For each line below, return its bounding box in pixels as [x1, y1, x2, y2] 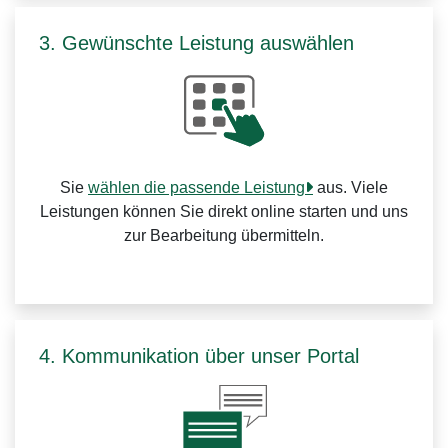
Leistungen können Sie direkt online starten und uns [40, 203, 408, 220]
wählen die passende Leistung [88, 179, 305, 196]
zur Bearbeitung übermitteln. [124, 227, 324, 244]
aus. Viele [313, 179, 388, 196]
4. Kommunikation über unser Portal [39, 345, 359, 367]
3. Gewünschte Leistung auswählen [39, 32, 354, 54]
